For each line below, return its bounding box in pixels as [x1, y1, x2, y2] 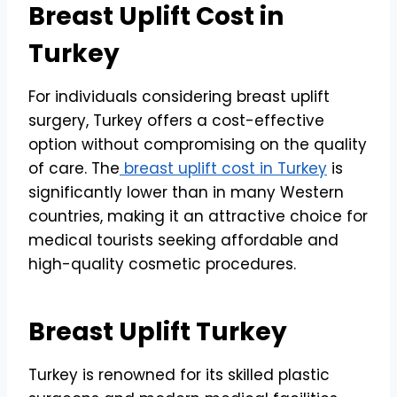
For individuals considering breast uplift [28, 85, 330, 107]
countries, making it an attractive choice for [28, 205, 368, 227]
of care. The [28, 157, 120, 179]
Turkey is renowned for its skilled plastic [28, 363, 330, 385]
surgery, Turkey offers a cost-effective [28, 109, 324, 131]
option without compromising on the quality [28, 133, 367, 155]
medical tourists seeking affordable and [28, 229, 339, 251]
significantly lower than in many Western [28, 181, 344, 203]
